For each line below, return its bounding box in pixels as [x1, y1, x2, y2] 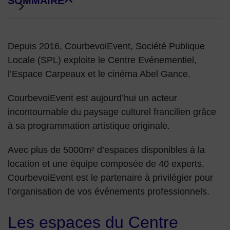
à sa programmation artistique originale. [8, 121, 170, 131]
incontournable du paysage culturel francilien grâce [8, 107, 216, 118]
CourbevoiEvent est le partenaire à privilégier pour [8, 172, 213, 183]
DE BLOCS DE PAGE [7, 2, 108, 13]
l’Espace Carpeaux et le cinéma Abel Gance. [8, 69, 190, 80]
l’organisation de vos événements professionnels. [8, 186, 209, 197]
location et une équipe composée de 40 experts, [8, 159, 204, 169]
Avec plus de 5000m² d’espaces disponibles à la [8, 145, 205, 156]
